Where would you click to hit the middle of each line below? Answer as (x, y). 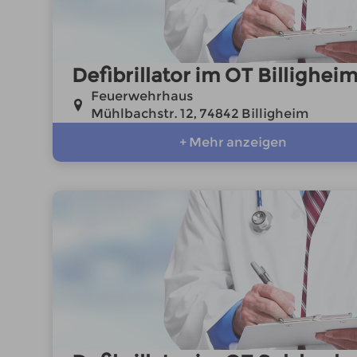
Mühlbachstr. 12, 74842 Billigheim (200, 114)
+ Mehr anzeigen (233, 142)
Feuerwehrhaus (141, 96)
